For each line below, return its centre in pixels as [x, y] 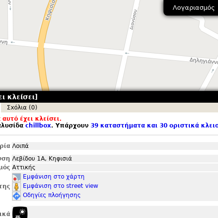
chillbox [38, 126]
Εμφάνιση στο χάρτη [54, 177]
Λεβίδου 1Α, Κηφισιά [42, 159]
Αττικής [24, 167]
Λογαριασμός [194, 8]
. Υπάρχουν [71, 126]
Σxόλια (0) [22, 108]
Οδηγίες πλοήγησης [52, 195]
